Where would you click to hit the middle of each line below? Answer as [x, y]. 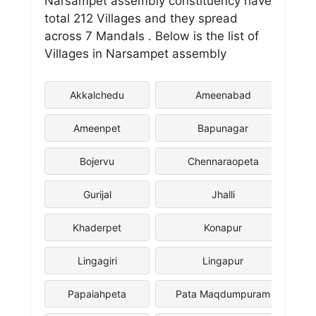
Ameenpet [97, 128]
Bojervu [97, 161]
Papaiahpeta [97, 293]
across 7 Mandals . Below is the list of [152, 36]
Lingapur [223, 260]
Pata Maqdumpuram [223, 293]
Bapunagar [223, 128]
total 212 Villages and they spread [141, 18]
